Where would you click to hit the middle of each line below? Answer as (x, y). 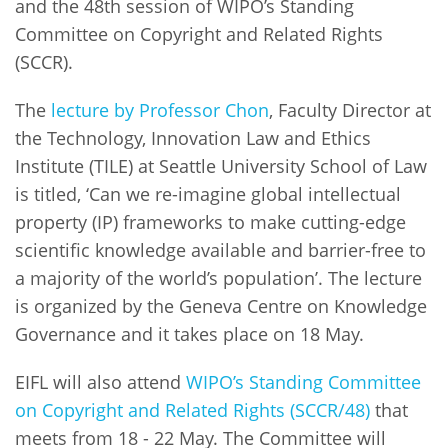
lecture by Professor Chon (160, 109)
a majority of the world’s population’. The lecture (218, 277)
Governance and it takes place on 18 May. (189, 333)
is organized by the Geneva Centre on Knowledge (221, 305)
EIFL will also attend (100, 381)
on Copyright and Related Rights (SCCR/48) (192, 409)
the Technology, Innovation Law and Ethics (193, 137)
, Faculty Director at (350, 109)
